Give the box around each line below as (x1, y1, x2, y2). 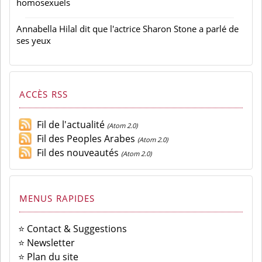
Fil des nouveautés (32, 146, 119, 159)
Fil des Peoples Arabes (32, 132, 135, 145)
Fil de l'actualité (32, 118, 105, 131)
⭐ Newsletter (18, 236, 75, 249)
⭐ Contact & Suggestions (18, 222, 127, 235)
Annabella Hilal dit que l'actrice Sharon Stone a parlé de (16, 22, 239, 35)
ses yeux (16, 34, 51, 46)
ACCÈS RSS (19, 88, 68, 100)
